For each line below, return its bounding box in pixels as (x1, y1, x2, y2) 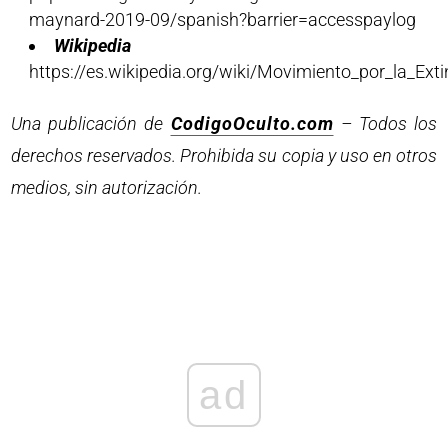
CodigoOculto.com (170, 113, 334, 135)
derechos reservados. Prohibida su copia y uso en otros (11, 145, 437, 167)
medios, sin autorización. (11, 177, 203, 199)
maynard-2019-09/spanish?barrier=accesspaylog (29, 9, 417, 31)
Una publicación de (11, 113, 171, 135)
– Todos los (333, 113, 437, 135)
